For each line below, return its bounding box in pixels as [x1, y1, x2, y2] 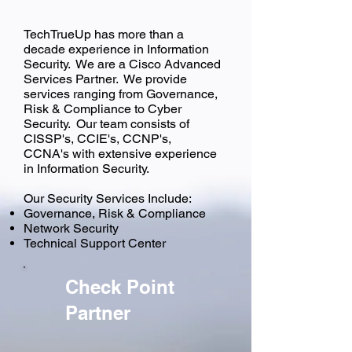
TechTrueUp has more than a [24, 27, 184, 42]
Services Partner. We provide [24, 71, 187, 86]
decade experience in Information [24, 42, 209, 57]
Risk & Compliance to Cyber [24, 101, 181, 116]
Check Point [65, 276, 174, 298]
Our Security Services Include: [24, 191, 192, 206]
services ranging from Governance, [24, 86, 218, 101]
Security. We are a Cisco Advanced [24, 57, 221, 71]
